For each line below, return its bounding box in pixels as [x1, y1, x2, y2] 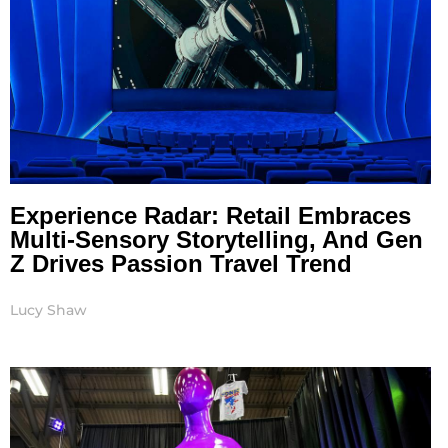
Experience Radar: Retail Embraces [10, 202, 411, 230]
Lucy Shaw [10, 301, 87, 320]
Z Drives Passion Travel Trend [10, 250, 352, 278]
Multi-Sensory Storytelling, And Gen [10, 226, 423, 254]
